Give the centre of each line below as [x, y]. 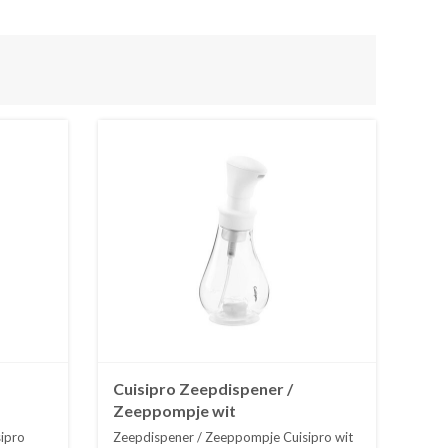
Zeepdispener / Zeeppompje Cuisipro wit [233, 437]
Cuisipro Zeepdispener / [203, 389]
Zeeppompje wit [175, 411]
